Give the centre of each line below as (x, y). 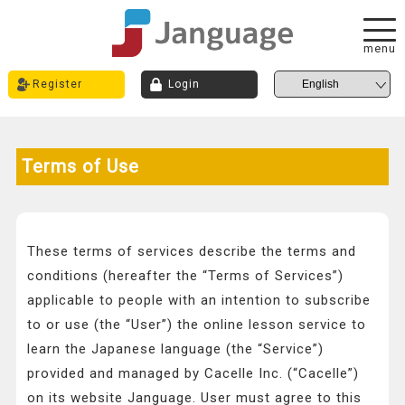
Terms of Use (80, 167)
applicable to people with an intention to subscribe (199, 301)
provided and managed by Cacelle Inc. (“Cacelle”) (193, 374)
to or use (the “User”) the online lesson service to (197, 325)
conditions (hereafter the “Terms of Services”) (186, 276)
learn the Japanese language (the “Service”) (176, 349)
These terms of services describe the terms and (192, 252)
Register (57, 85)
